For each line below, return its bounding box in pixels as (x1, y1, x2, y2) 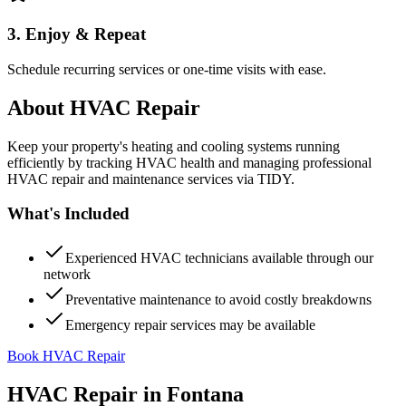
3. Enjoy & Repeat (7, 24, 146, 44)
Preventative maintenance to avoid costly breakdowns (65, 292, 372, 307)
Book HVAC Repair (7, 348, 125, 363)
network (43, 266, 91, 282)
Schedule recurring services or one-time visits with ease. (7, 61, 326, 77)
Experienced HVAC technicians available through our (65, 250, 373, 266)
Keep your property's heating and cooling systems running (7, 138, 340, 154)
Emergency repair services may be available (65, 317, 315, 333)
